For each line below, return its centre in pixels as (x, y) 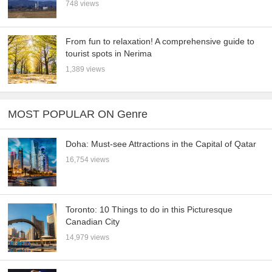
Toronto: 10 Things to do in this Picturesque (149, 209)
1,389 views (86, 69)
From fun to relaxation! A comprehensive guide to (160, 41)
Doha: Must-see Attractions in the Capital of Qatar (161, 144)
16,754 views (88, 159)
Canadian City (93, 221)
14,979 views (88, 237)
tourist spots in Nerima (109, 53)
